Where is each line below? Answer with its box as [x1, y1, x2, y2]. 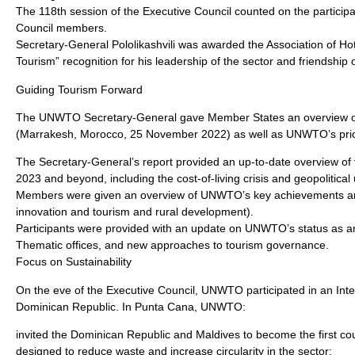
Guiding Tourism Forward [16, 82, 143, 96]
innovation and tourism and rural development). [16, 205, 254, 219]
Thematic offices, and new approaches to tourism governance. [16, 239, 329, 252]
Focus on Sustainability [16, 255, 132, 269]
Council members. [16, 21, 107, 35]
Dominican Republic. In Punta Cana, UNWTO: [16, 300, 246, 313]
